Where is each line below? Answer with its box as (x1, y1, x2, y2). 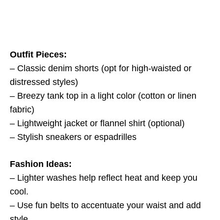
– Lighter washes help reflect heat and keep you (10, 173, 197, 183)
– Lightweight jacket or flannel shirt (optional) (10, 118, 185, 128)
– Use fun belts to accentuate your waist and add (10, 200, 201, 210)
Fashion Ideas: (10, 159, 72, 169)
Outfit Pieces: (10, 50, 67, 59)
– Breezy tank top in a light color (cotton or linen (10, 91, 196, 101)
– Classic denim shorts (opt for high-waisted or (10, 63, 192, 73)
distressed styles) (10, 77, 78, 87)
